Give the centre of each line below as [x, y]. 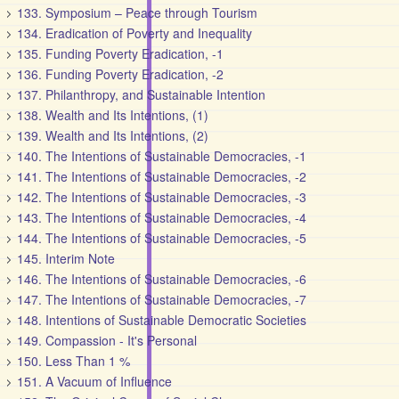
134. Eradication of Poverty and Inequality [135, 33]
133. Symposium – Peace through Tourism [138, 12]
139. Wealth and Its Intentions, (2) [113, 135]
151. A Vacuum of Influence [95, 381]
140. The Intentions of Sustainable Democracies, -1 [162, 156]
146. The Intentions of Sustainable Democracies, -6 [162, 279]
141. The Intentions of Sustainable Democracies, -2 [162, 176]
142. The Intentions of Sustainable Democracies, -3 [162, 197]
